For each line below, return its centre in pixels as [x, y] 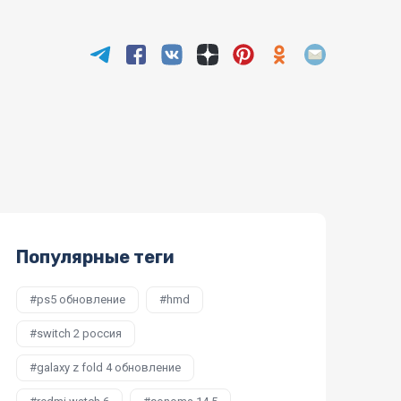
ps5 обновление [81, 300]
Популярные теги [95, 257]
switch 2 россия [79, 334]
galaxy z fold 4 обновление [109, 368]
